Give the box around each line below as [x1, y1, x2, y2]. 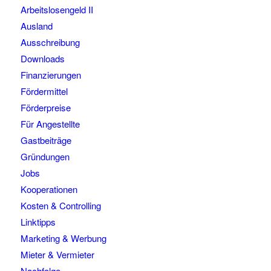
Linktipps [20, 215, 56, 229]
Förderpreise [20, 101, 71, 114]
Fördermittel [20, 85, 68, 98]
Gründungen [20, 150, 70, 163]
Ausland [20, 19, 53, 33]
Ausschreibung [20, 36, 80, 49]
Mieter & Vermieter [20, 248, 94, 261]
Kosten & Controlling [20, 199, 101, 212]
